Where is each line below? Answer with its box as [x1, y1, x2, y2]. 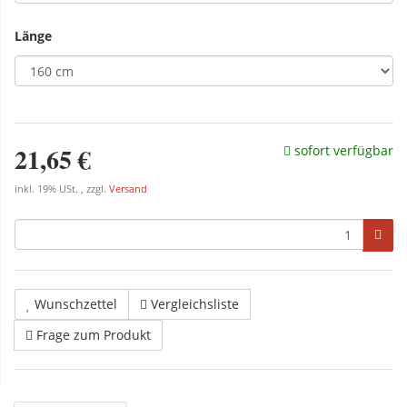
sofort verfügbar [291, 142, 393, 159]
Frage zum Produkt [36, 326, 151, 343]
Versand [109, 183, 147, 195]
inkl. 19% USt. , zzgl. [15, 183, 109, 195]
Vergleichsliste [151, 295, 239, 313]
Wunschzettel [35, 295, 117, 313]
